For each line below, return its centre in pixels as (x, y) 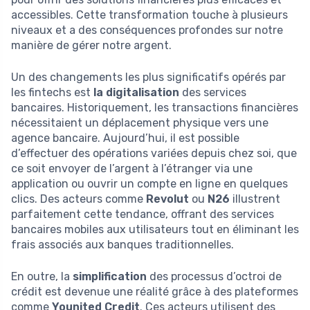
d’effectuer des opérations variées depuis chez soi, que (154, 153)
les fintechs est (52, 92)
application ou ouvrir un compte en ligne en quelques (149, 183)
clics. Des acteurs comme (79, 199)
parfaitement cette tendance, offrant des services (143, 214)
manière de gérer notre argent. (91, 45)
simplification (110, 276)
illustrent (255, 199)
